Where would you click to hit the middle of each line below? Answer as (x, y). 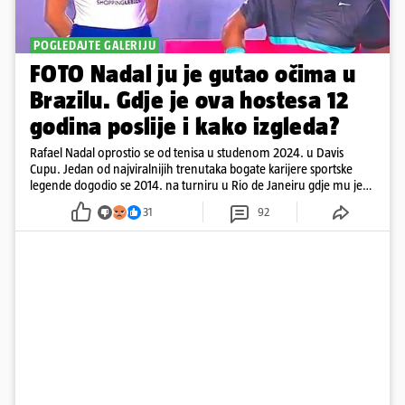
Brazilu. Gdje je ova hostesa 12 (189, 100)
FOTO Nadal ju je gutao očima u (193, 74)
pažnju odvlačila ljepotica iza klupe (118, 202)
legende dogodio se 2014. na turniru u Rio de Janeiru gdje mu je (196, 185)
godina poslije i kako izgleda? (185, 127)
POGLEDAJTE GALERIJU (95, 46)
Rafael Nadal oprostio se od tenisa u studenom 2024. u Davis (187, 153)
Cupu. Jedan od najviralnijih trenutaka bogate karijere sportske (191, 169)
